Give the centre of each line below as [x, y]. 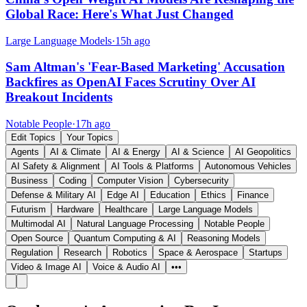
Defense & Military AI [53, 195]
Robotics [130, 253]
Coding [73, 181]
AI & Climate [75, 152]
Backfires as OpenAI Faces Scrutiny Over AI [131, 82]
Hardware [75, 210]
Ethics [213, 195]
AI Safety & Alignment [56, 167]
